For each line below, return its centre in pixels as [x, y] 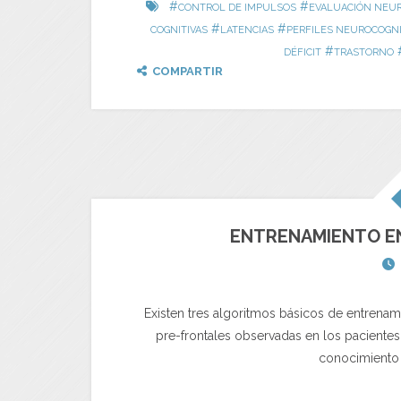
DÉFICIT [303, 52]
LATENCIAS [247, 30]
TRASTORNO [364, 52]
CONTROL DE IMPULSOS [237, 8]
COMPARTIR [188, 71]
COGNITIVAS [179, 30]
